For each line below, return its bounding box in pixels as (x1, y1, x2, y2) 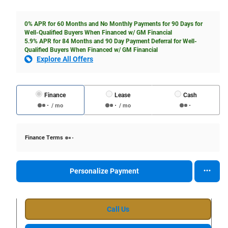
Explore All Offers (37, 54, 93, 63)
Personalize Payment (70, 166, 139, 175)
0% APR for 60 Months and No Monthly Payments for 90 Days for (24, 20, 203, 27)
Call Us (107, 205, 129, 213)
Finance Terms (25, 134, 63, 141)
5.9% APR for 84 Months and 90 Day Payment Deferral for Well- (24, 37, 197, 45)
